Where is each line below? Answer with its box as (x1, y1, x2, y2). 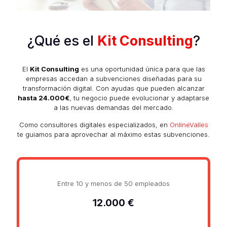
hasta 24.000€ (18, 93, 69, 102)
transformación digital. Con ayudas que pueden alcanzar (22, 84, 205, 92)
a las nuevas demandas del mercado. (53, 103, 174, 111)
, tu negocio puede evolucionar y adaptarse (69, 93, 209, 102)
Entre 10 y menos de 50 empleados (57, 179, 170, 187)
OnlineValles (169, 120, 208, 129)
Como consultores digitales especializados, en (19, 120, 170, 129)
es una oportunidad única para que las (79, 64, 205, 73)
